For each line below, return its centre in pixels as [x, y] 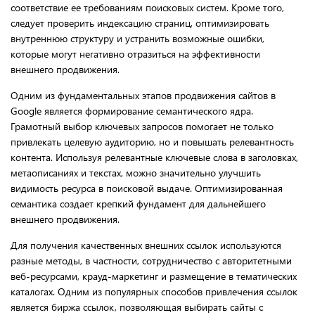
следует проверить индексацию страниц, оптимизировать [140, 22]
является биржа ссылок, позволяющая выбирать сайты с [137, 307]
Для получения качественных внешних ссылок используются [146, 245]
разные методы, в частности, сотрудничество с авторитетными [151, 260]
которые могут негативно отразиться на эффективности [135, 53]
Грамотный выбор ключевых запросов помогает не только [142, 126]
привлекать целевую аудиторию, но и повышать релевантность [152, 141]
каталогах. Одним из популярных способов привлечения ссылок [154, 291]
